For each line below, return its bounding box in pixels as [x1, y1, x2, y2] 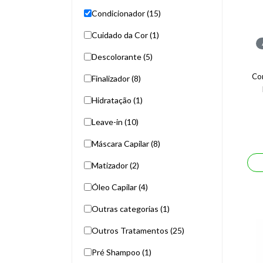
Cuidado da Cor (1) [92, 30, 159, 40]
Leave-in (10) [92, 117, 139, 127]
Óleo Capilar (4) [92, 182, 148, 192]
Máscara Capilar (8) [92, 139, 160, 149]
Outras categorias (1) [92, 204, 170, 214]
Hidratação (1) [92, 95, 143, 105]
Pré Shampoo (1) [92, 247, 151, 257]
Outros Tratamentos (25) [92, 225, 184, 235]
